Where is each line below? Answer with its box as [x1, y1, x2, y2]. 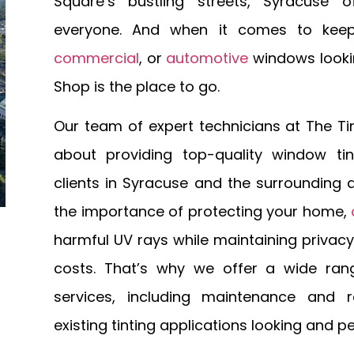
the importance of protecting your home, [53, 201, 352, 222]
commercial [53, 48, 139, 68]
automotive [166, 48, 249, 68]
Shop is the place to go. [53, 77, 220, 96]
